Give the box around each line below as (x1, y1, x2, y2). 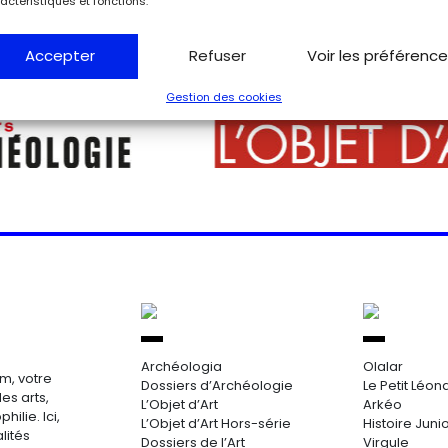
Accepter (24, 45, 95, 66)
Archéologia (141, 357, 222, 376)
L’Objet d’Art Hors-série (141, 414, 291, 433)
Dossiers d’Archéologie (141, 376, 293, 395)
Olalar (362, 357, 403, 376)
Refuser (188, 45, 246, 66)
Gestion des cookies (165, 88, 282, 105)
